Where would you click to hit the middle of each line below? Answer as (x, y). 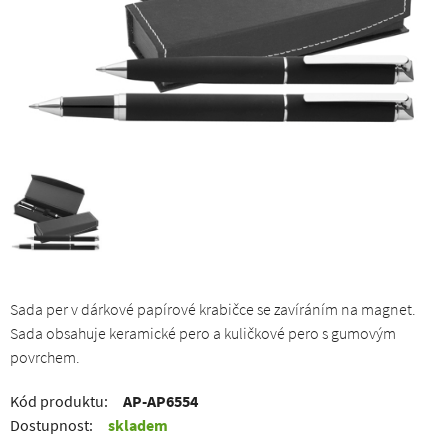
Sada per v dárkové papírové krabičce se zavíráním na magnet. (213, 309)
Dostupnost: (51, 425)
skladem (138, 425)
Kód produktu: (59, 401)
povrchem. (45, 357)
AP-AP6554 (160, 401)
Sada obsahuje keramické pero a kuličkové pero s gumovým (203, 333)
